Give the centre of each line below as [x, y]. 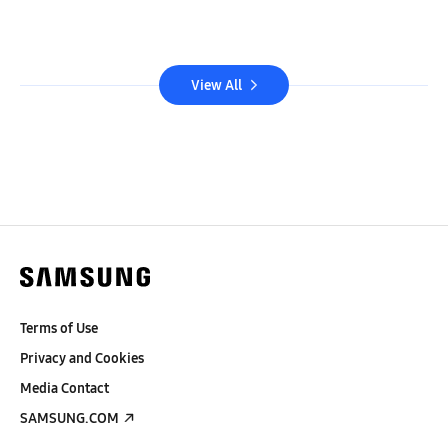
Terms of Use [59, 328]
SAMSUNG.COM [69, 418]
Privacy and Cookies [82, 358]
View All [216, 85]
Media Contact [64, 388]
